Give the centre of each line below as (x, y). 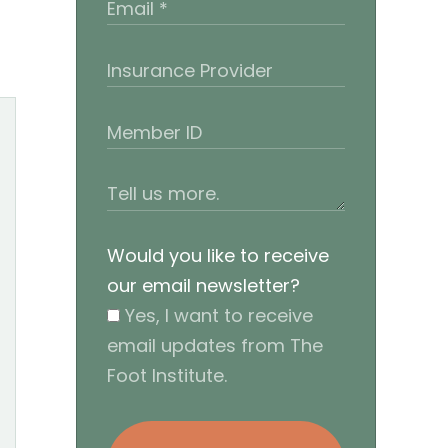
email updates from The (215, 345)
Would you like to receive (218, 255)
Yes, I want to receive (216, 315)
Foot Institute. (167, 375)
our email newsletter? (203, 285)
